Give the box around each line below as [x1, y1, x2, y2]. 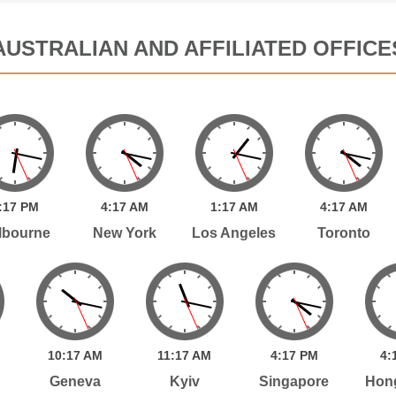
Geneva [49, 373, 101, 389]
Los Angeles [192, 225, 277, 240]
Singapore [259, 373, 330, 389]
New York [92, 225, 156, 240]
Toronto [316, 225, 370, 240]
